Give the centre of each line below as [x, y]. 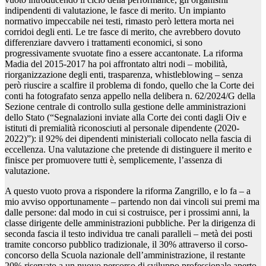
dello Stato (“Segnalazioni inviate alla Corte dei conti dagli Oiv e [126, 118]
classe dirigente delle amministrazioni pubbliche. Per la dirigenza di [130, 223]
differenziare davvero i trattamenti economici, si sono [104, 43]
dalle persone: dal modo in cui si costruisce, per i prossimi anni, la [127, 213]
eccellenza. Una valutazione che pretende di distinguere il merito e [128, 150]
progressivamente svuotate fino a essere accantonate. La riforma [124, 53]
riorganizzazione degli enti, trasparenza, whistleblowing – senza [124, 75]
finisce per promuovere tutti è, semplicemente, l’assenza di [113, 160]
